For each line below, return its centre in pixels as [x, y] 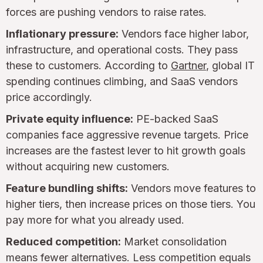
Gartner [188, 65]
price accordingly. [49, 97]
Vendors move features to [192, 188]
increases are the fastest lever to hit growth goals [126, 150]
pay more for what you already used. [95, 220]
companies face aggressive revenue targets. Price [127, 134]
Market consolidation [174, 241]
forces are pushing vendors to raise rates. [106, 12]
